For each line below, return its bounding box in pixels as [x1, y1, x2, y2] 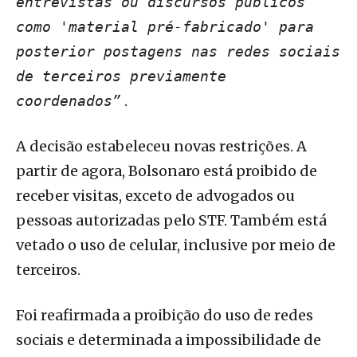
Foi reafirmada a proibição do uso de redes [16, 306, 313, 325]
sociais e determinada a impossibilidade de [16, 331, 321, 350]
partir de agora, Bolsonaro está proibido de [16, 162, 317, 181]
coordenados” [16, 92, 121, 110]
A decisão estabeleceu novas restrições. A [16, 137, 307, 156]
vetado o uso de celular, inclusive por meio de [16, 236, 335, 255]
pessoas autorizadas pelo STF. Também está [16, 211, 327, 230]
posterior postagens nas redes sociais [16, 43, 340, 61]
